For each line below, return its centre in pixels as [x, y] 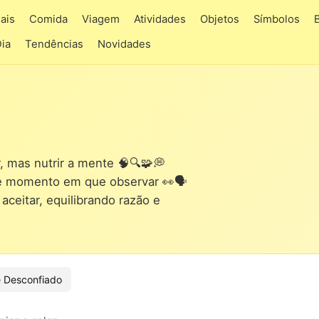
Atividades [160, 19]
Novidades [124, 44]
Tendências [54, 44]
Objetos [220, 19]
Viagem [101, 19]
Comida [48, 19]
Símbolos [277, 19]
